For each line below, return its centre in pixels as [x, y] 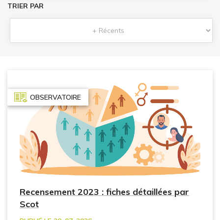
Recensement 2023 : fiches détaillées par [104, 192]
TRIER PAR [26, 6]
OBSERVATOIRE [55, 97]
